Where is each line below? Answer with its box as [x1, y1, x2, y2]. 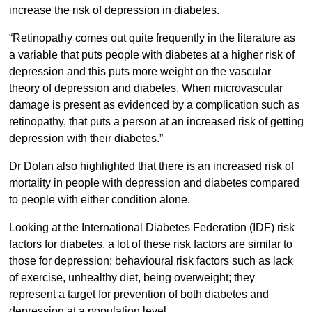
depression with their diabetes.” [8, 132, 163, 145]
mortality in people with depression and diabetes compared [8, 177, 299, 189]
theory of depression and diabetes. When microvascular [8, 82, 283, 95]
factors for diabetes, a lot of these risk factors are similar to [8, 238, 292, 251]
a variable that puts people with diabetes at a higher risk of [8, 49, 295, 61]
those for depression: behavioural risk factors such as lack [8, 255, 293, 267]
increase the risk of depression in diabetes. [8, 4, 219, 17]
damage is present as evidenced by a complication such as [8, 99, 299, 111]
